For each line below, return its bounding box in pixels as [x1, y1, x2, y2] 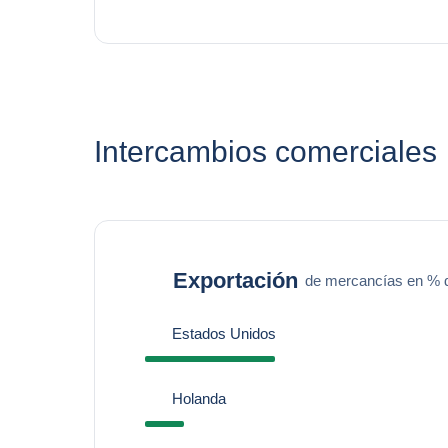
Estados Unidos [171, 325, 276, 342]
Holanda [171, 390, 226, 407]
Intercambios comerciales [93, 135, 437, 168]
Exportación [172, 267, 298, 293]
